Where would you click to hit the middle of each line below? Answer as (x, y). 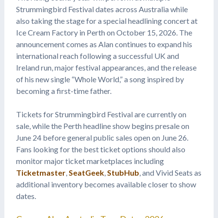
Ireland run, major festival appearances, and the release (106, 67)
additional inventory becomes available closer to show (106, 184)
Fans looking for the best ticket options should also (100, 149)
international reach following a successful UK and (97, 55)
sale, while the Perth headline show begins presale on (102, 126)
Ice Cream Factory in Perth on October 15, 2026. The (104, 32)
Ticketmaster (41, 172)
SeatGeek (86, 172)
